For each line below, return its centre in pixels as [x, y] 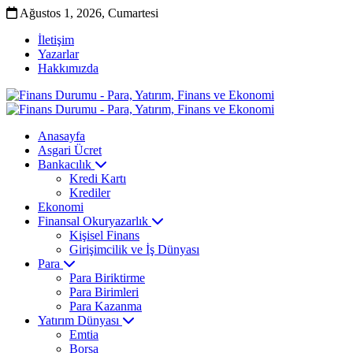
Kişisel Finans [104, 235]
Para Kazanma [106, 306]
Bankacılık [66, 164]
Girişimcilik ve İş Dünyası [134, 249]
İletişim [56, 40]
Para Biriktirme [107, 278]
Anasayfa [61, 136]
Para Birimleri [104, 292]
